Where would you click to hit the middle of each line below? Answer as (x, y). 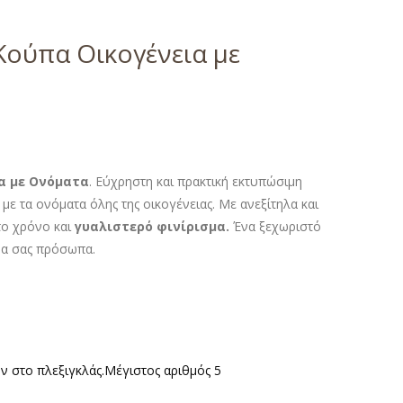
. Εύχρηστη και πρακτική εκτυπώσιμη (196, 181)
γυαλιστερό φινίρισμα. (154, 226)
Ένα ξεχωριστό (278, 226)
